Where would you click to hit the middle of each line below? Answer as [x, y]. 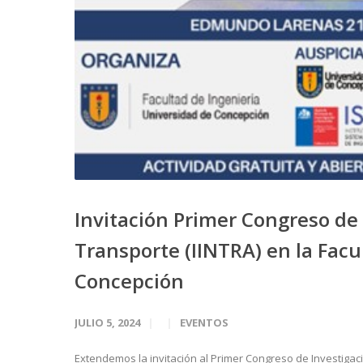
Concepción [129, 281]
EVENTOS [204, 322]
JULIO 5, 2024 [107, 322]
